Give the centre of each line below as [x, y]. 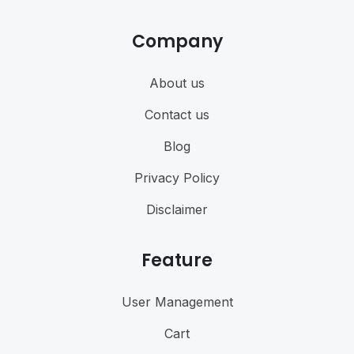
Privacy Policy [177, 178]
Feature [177, 260]
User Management [177, 302]
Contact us [177, 115]
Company [177, 41]
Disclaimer [177, 209]
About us [177, 83]
